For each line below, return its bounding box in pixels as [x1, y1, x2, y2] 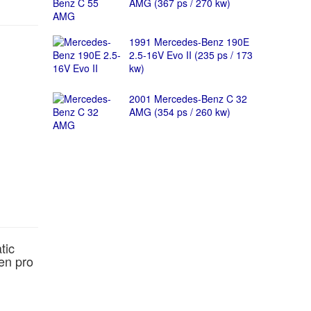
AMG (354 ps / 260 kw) [128, 105, 230, 119]
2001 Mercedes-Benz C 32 [128, 92, 247, 106]
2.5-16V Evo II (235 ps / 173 [128, 48, 253, 62]
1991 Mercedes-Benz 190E [128, 35, 249, 49]
